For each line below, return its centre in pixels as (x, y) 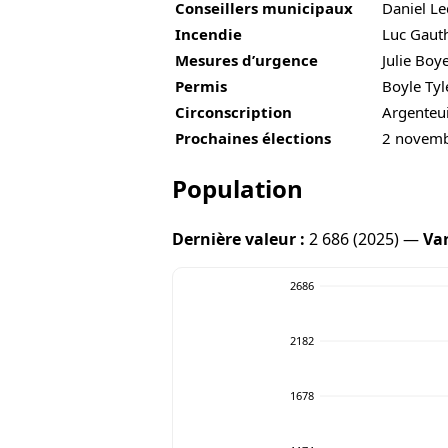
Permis (201, 85)
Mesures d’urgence (246, 59)
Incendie (208, 33)
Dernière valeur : (238, 239)
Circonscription (233, 111)
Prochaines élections (253, 137)
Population (237, 189)
